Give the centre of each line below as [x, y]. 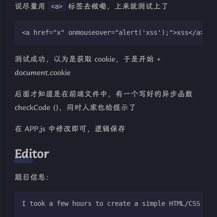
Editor [31, 154]
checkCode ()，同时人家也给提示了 [75, 108]
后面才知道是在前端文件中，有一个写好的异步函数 [104, 94]
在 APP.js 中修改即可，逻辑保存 [70, 129]
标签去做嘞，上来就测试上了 [117, 7]
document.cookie [43, 73]
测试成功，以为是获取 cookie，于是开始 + [88, 59]
